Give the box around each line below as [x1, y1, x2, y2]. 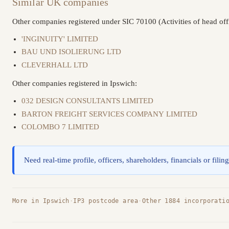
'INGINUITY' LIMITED [21, 34, 99, 43]
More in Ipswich [12, 197, 70, 205]
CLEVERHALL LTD [21, 60, 88, 69]
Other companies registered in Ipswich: [12, 79, 137, 88]
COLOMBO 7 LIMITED [21, 123, 100, 131]
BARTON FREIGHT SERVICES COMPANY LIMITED [21, 109, 198, 118]
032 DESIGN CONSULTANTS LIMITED [21, 97, 154, 105]
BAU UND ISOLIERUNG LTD [21, 48, 122, 56]
